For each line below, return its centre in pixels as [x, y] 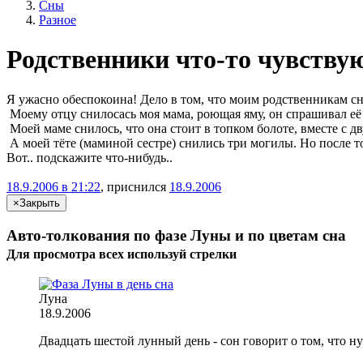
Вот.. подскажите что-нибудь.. [90, 157]
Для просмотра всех [67, 254]
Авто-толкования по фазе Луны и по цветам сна [176, 235]
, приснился [135, 186]
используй [157, 254]
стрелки [211, 254]
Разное [58, 20]
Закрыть [40, 203]
